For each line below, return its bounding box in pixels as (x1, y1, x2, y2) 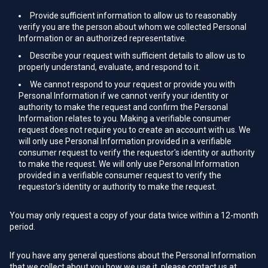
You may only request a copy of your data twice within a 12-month (10, 211, 258, 220)
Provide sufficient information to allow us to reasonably (30, 11, 237, 20)
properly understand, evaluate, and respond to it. (19, 62, 200, 72)
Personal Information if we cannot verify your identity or (19, 91, 229, 100)
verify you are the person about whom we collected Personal (19, 22, 246, 32)
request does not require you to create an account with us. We (19, 125, 251, 135)
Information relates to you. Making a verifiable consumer (19, 114, 231, 123)
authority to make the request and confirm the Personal (19, 102, 228, 112)
